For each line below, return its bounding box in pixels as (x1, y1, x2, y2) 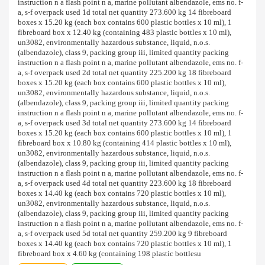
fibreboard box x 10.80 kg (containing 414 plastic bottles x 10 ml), (18, 139, 231, 148)
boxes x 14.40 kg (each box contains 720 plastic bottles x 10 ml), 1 (18, 240, 232, 248)
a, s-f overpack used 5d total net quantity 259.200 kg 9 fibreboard (18, 230, 227, 238)
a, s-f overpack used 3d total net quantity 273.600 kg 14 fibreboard (18, 119, 231, 128)
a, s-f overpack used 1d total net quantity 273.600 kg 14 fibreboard (18, 8, 231, 17)
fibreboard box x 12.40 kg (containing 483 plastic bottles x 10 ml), (18, 28, 231, 37)
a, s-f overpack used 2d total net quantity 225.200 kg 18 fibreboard (18, 69, 231, 77)
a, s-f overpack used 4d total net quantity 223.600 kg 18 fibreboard (18, 179, 231, 188)
